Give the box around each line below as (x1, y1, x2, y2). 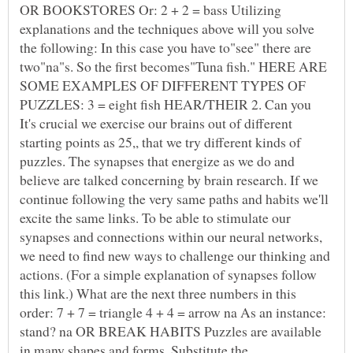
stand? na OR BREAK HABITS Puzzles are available (20, 321, 321, 341)
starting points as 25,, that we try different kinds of (20, 132, 301, 152)
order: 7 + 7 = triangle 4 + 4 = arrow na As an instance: (20, 303, 326, 322)
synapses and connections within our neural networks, (20, 227, 322, 247)
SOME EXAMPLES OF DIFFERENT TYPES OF (20, 76, 306, 95)
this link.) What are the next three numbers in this (20, 284, 296, 303)
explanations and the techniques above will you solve (20, 19, 314, 39)
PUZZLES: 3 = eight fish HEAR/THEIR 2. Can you (20, 95, 311, 114)
